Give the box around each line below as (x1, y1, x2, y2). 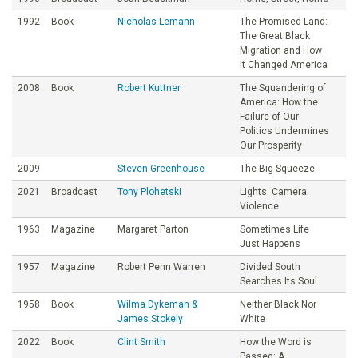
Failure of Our (240, 110, 299, 122)
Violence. (240, 200, 281, 212)
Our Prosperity (240, 139, 302, 151)
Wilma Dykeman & (117, 298, 197, 310)
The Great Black (240, 30, 310, 42)
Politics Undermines (240, 125, 329, 137)
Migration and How (240, 44, 322, 56)
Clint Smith (117, 336, 165, 348)
